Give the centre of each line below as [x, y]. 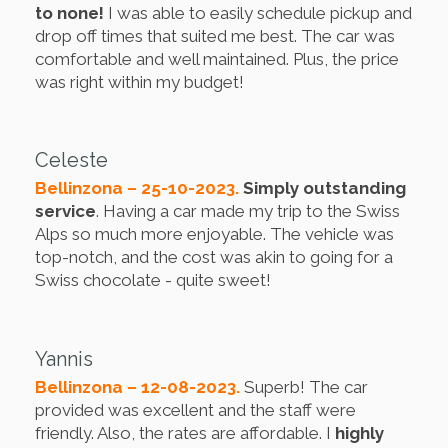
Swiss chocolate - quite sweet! [153, 280]
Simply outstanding [324, 188]
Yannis [64, 358]
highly [359, 432]
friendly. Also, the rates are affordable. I [185, 432]
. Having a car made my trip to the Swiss [248, 211]
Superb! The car [306, 386]
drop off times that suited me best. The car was [215, 35]
